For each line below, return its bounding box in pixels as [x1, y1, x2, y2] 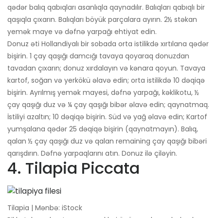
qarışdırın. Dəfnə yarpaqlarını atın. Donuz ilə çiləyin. [7, 148, 177, 159]
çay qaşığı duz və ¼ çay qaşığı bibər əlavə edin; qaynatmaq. [7, 100, 209, 110]
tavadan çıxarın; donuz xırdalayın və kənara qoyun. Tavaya [7, 63, 205, 73]
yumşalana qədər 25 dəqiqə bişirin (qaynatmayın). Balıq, [7, 124, 198, 134]
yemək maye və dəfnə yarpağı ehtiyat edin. [7, 27, 157, 37]
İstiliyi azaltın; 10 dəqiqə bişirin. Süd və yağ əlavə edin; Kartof [7, 112, 207, 122]
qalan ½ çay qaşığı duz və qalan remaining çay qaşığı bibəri [7, 136, 207, 146]
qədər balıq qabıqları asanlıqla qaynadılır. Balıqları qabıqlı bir [7, 2, 205, 13]
